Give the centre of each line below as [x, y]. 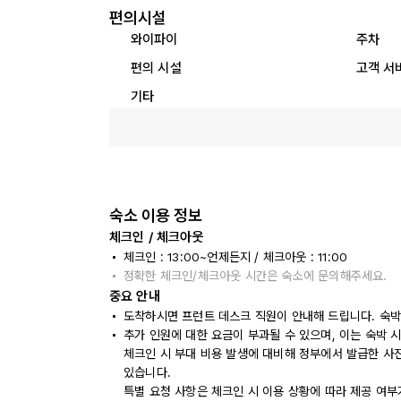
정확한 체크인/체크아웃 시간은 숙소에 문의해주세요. [256, 276]
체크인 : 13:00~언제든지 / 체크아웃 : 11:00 [236, 257]
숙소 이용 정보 [156, 215]
